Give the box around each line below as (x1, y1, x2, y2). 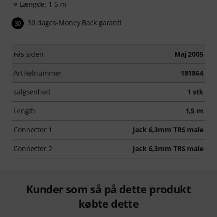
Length (14, 106, 36, 116)
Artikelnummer (14, 68, 62, 78)
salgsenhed (14, 87, 50, 97)
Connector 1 (14, 125, 52, 135)
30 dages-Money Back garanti (28, 18, 122, 28)
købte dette (78, 196, 139, 211)
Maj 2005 (174, 49, 203, 59)
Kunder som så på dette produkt (26, 182, 191, 197)
